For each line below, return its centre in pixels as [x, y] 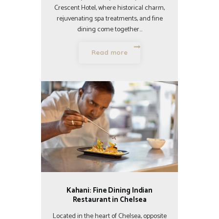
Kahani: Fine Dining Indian [109, 191]
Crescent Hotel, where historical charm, [109, 8]
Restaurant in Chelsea [109, 200]
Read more [109, 53]
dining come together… [109, 29]
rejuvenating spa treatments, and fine [109, 19]
